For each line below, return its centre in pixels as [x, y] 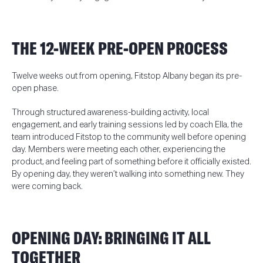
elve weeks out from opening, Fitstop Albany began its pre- [132, 76]
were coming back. [47, 186]
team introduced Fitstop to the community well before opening [129, 137]
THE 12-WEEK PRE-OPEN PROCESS [119, 48]
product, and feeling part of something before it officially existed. [131, 161]
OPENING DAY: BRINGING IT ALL [111, 238]
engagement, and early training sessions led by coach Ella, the [127, 124]
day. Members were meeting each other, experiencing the [118, 149]
